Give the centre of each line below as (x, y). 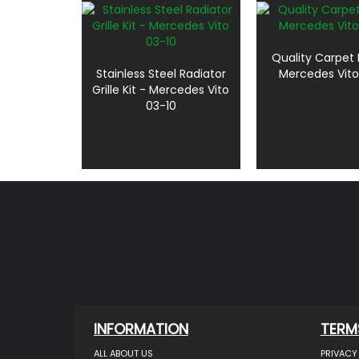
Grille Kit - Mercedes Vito (161, 89)
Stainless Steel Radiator (161, 73)
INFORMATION (141, 329)
